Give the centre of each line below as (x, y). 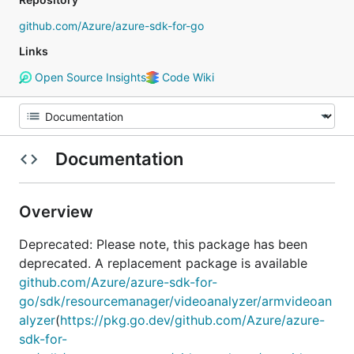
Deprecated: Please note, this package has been (163, 244)
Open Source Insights (88, 77)
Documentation (119, 159)
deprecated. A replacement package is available (163, 263)
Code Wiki (186, 77)
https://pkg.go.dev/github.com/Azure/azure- (192, 320)
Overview (58, 212)
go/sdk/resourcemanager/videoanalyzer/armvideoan (175, 301)
